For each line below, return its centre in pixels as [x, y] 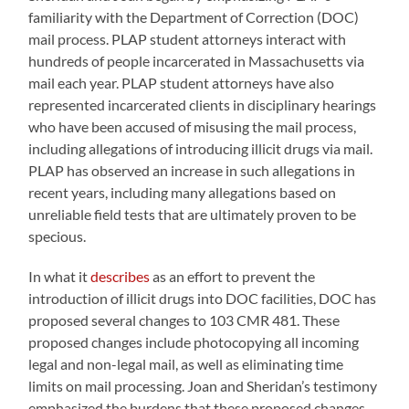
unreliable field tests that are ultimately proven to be [193, 214]
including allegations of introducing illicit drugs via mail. [201, 148]
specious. [58, 236]
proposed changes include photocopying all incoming [194, 341]
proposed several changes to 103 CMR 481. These [184, 320]
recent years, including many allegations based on [183, 192]
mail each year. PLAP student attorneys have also [182, 82]
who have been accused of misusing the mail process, [193, 126]
